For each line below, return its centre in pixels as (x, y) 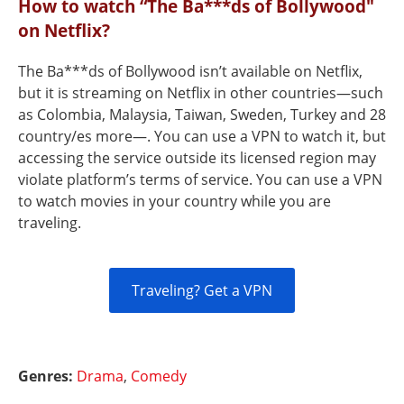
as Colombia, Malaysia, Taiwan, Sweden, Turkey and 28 (202, 115)
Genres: (47, 376)
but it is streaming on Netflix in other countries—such (201, 93)
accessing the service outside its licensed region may (197, 158)
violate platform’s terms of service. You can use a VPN (200, 179)
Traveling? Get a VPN (202, 290)
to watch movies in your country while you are (174, 201)
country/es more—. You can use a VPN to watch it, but (202, 136)
